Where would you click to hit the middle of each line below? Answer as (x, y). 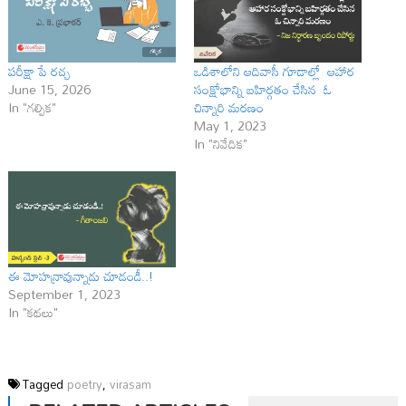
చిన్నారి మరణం (229, 108)
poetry (84, 385)
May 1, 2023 (230, 126)
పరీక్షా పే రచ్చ (39, 72)
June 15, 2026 (49, 90)
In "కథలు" (33, 313)
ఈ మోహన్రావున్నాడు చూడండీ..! (80, 276)
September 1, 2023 (64, 295)
